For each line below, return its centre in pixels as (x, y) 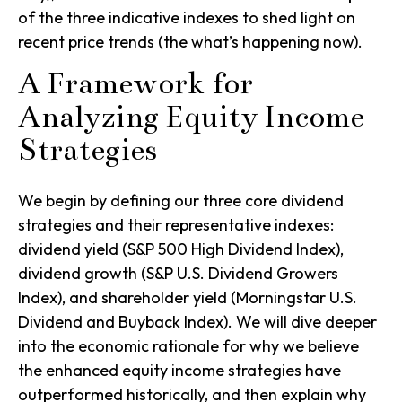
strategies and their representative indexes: (176, 225)
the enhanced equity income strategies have (179, 371)
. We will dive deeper (302, 322)
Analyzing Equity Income (191, 117)
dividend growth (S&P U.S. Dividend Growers (178, 274)
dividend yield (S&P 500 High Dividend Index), (181, 249)
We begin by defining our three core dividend (181, 201)
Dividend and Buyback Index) (123, 322)
